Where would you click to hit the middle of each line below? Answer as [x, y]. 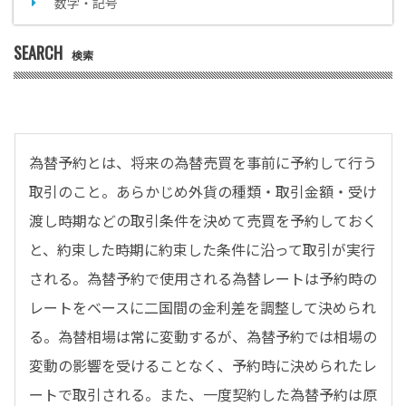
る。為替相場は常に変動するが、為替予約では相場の [203, 336]
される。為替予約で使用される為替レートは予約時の [203, 278]
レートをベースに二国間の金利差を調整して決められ [203, 307]
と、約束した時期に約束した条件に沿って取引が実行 [202, 249]
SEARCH [38, 53]
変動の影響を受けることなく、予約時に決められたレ [203, 365]
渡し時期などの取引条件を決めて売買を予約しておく [203, 220]
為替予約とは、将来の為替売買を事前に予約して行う [203, 162]
